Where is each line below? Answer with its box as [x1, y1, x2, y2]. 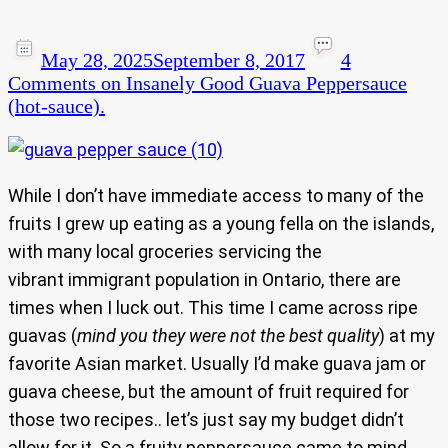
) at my [379, 325, 435, 347]
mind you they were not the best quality [77, 325, 379, 347]
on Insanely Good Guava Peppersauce [96, 72, 407, 95]
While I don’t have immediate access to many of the [8, 185, 424, 207]
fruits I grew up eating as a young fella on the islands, [8, 213, 434, 235]
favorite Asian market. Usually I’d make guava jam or [8, 353, 426, 375]
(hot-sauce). [8, 95, 105, 118]
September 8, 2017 [153, 49, 305, 72]
